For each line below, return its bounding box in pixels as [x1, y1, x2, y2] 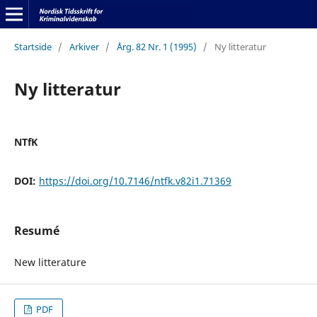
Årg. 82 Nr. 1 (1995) [116, 40, 197, 53]
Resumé [13, 222, 59, 238]
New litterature [13, 255, 86, 269]
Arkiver [69, 40, 99, 53]
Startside [13, 40, 52, 53]
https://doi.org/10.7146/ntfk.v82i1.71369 [38, 173, 231, 188]
